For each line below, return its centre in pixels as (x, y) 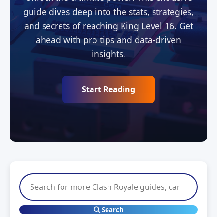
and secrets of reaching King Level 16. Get (108, 26)
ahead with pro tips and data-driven (108, 40)
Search (112, 210)
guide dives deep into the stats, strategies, (108, 12)
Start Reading (108, 89)
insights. (108, 54)
